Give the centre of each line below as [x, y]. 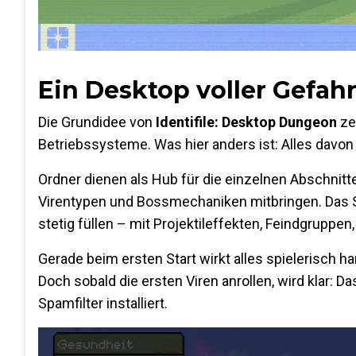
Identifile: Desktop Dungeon [246, 122]
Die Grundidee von [97, 122]
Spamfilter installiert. [103, 303]
